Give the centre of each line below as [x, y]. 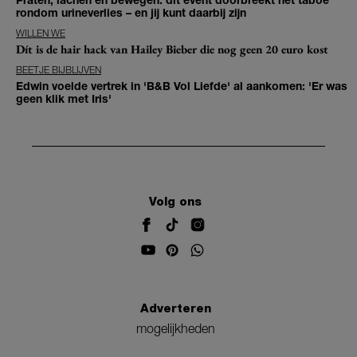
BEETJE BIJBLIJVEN [59, 69]
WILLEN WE [41, 33]
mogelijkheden [175, 328]
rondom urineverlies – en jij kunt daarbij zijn [131, 12]
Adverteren [175, 308]
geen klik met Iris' [64, 98]
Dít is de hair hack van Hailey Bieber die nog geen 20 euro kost [172, 49]
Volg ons [175, 202]
